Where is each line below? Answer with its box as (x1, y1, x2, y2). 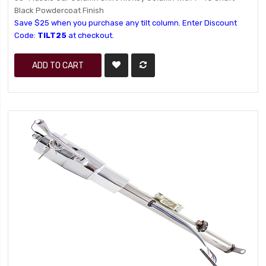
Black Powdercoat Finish (14, 6, 104, 15)
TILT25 (37, 31, 67, 40)
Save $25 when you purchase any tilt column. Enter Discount (14, 18, 237, 27)
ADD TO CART (32, 61, 84, 70)
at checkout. (66, 31, 115, 40)
